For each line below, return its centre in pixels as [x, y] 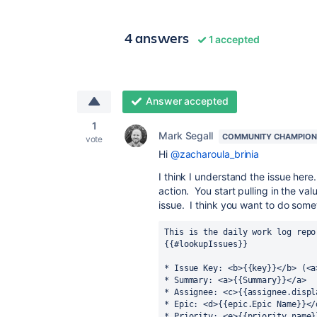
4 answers [157, 38]
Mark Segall [186, 136]
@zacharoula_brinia [215, 154]
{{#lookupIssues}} [206, 244]
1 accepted [233, 39]
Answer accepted [187, 101]
